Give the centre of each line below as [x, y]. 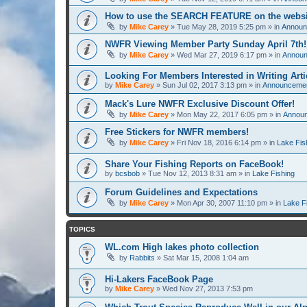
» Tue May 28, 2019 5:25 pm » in [225, 26]
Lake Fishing [273, 173]
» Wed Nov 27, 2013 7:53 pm [204, 289]
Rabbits [142, 258]
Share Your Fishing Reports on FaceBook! [194, 164]
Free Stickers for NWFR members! [177, 132]
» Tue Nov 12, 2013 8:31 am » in [196, 173]
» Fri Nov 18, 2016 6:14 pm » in [223, 143]
